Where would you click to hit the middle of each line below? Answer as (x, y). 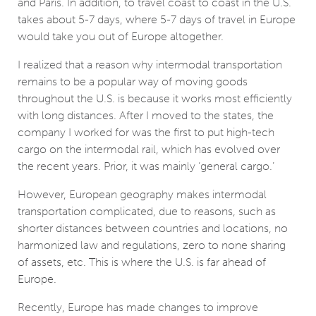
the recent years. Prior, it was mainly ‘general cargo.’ (146, 166)
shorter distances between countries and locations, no (153, 229)
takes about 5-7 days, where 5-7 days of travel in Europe (157, 20)
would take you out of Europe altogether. (121, 37)
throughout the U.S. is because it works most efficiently (155, 99)
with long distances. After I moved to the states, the (146, 116)
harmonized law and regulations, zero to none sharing (152, 245)
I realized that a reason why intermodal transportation (150, 65)
